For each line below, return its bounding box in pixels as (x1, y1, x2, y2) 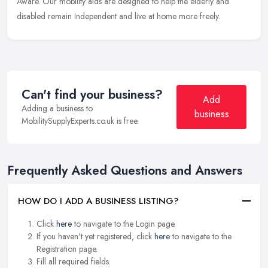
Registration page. (36, 242, 98, 255)
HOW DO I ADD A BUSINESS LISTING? (18, 194, 179, 208)
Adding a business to (22, 102, 93, 115)
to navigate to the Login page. (72, 217, 176, 230)
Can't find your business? (22, 86, 163, 104)
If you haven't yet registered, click (36, 230, 154, 242)
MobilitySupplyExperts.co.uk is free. (22, 115, 139, 127)
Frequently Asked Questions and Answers (7, 162, 242, 180)
